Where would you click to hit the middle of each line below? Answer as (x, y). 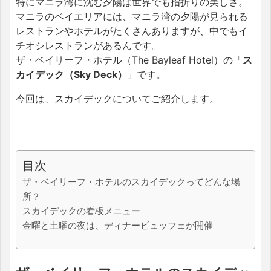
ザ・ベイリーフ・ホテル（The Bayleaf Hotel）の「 (129, 60)
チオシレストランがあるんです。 (88, 45)
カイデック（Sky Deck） (71, 74)
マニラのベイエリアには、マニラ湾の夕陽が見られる (132, 16)
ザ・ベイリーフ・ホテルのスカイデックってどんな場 (131, 182)
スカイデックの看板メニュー (81, 211)
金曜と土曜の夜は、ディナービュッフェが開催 (118, 225)
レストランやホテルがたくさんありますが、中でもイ (132, 31)
